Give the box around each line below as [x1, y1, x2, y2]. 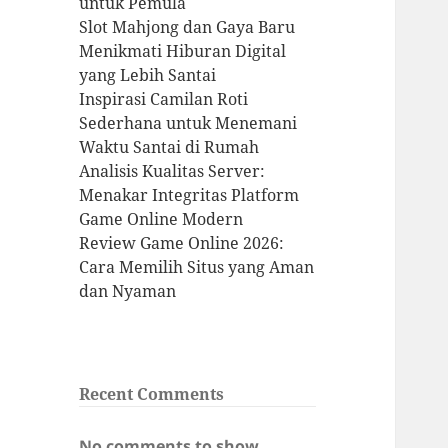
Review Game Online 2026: [79, 232, 285, 255]
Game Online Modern [79, 208, 244, 231]
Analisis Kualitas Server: [79, 160, 266, 183]
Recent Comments [79, 383, 225, 406]
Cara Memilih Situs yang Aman [79, 256, 315, 279]
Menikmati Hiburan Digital [79, 40, 287, 63]
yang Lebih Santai [79, 64, 217, 87]
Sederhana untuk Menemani [79, 112, 298, 135]
